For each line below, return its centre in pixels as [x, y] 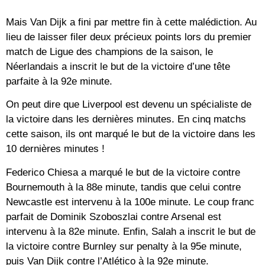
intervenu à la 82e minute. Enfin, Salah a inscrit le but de [131, 231]
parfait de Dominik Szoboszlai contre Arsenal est [114, 216]
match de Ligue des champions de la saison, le [109, 51]
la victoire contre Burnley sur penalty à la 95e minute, [124, 246]
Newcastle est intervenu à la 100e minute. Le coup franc [130, 202]
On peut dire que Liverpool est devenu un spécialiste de [129, 105]
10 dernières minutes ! [55, 149]
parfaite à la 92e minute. [59, 81]
